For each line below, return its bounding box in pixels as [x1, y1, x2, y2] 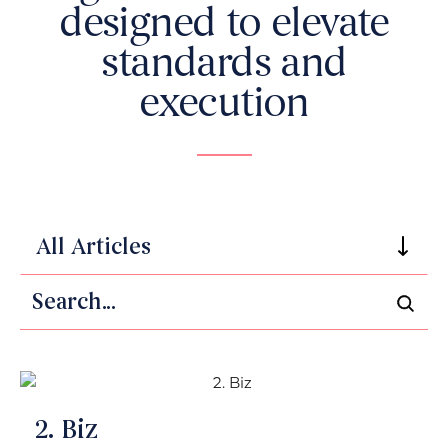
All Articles [36, 237, 151, 260]
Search [20, 276, 65, 296]
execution [139, 79, 309, 128]
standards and [101, 39, 347, 88]
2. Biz [35, 418, 98, 446]
